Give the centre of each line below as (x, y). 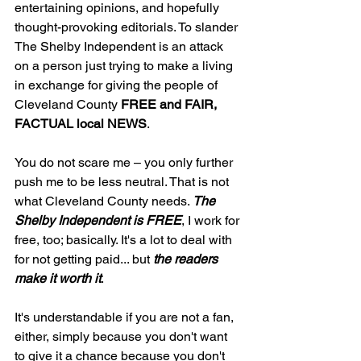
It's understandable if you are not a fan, (126, 317)
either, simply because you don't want (122, 337)
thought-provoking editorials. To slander (128, 27)
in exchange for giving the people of (118, 85)
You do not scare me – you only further (125, 163)
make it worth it (58, 279)
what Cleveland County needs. (104, 201)
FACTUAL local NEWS (81, 124)
